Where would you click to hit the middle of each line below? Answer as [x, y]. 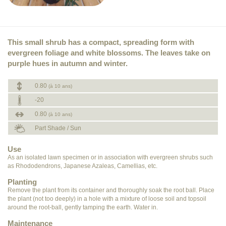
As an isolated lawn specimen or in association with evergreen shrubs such [110, 157]
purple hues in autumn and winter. [68, 63]
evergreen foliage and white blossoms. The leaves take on [109, 53]
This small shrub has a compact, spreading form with [101, 42]
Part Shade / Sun [57, 128]
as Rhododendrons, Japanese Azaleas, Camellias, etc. [82, 166]
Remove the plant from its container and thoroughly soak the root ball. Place [111, 190]
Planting [22, 182]
